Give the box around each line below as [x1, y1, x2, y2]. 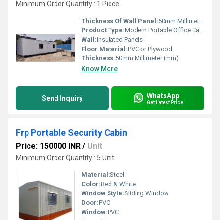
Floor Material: [82, 45, 128, 53]
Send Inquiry [42, 94, 82, 102]
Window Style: [82, 190, 124, 197]
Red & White [101, 180, 136, 188]
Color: [82, 180, 101, 188]
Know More [82, 65, 118, 73]
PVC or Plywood [128, 45, 172, 53]
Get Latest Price [147, 99, 183, 105]
